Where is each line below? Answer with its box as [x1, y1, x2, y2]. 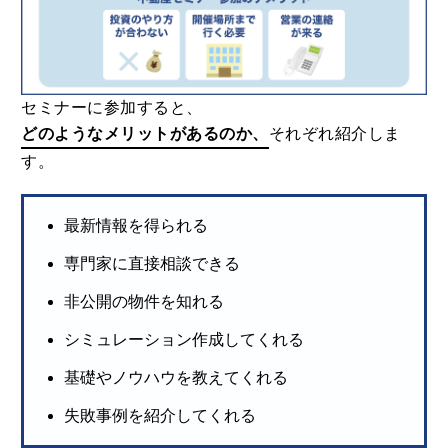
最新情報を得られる [64, 217, 209, 235]
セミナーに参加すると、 [21, 99, 203, 117]
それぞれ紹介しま [268, 125, 401, 143]
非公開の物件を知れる [64, 293, 225, 311]
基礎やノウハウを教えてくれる [64, 369, 289, 387]
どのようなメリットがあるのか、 [21, 125, 269, 143]
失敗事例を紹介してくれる [64, 407, 257, 425]
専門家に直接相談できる [64, 255, 241, 273]
